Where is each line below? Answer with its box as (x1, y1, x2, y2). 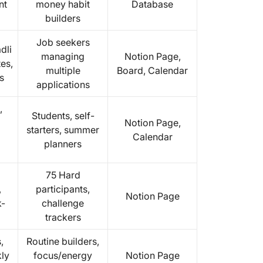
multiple (45, 65, 80, 76)
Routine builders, (26, 235, 99, 247)
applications (36, 79, 90, 90)
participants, (36, 183, 90, 195)
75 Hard (45, 169, 80, 181)
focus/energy (33, 249, 92, 261)
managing (41, 50, 85, 62)
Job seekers (36, 36, 90, 48)
